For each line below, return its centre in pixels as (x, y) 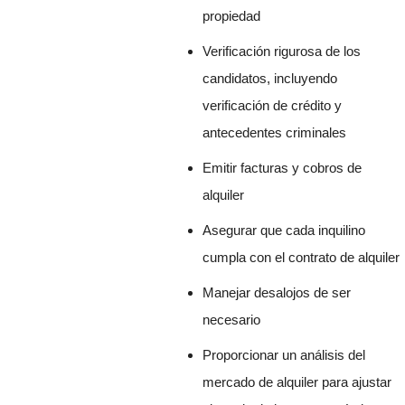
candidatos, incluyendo (270, 79)
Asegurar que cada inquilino (284, 231)
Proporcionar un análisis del (284, 355)
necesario (232, 320)
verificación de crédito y (273, 106)
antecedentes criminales (275, 133)
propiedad (232, 16)
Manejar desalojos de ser (277, 293)
